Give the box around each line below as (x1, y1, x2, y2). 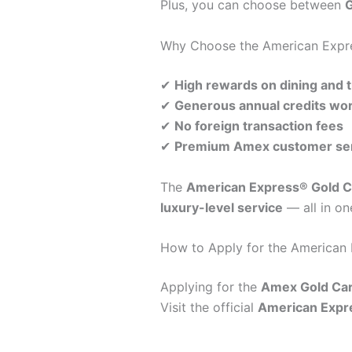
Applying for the (159, 279, 261, 295)
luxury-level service (159, 199, 283, 215)
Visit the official (159, 299, 258, 316)
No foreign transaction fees (174, 117, 343, 134)
